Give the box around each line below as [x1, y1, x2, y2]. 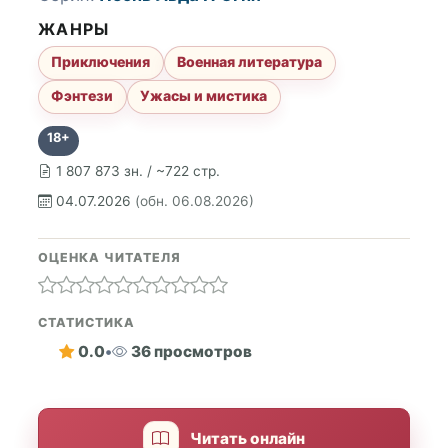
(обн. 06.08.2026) [135, 193, 254, 209]
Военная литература [177, 53, 323, 71]
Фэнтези [51, 87, 114, 105]
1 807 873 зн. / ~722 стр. [56, 163, 220, 179]
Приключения [51, 53, 151, 71]
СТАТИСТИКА [38, 314, 135, 330]
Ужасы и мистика [140, 87, 268, 105]
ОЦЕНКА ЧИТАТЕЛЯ [38, 249, 181, 265]
